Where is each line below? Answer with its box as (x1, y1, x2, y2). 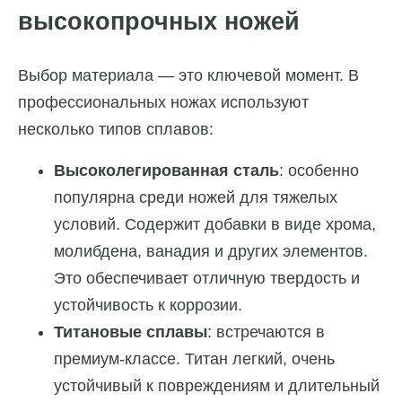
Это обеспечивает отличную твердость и (54, 268, 360, 287)
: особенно (279, 161, 359, 179)
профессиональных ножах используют (18, 92, 309, 111)
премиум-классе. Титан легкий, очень (54, 349, 335, 368)
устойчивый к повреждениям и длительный (54, 376, 380, 395)
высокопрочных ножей (18, 7, 300, 35)
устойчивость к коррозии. (54, 295, 242, 314)
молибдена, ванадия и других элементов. (54, 241, 368, 260)
